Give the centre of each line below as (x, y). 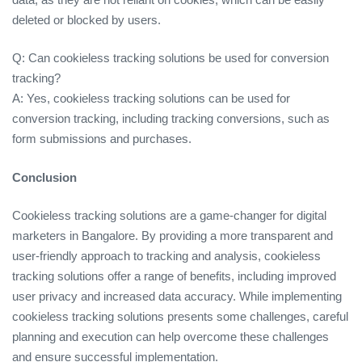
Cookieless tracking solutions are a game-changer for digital (169, 216)
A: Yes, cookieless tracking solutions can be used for (151, 99)
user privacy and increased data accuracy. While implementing (177, 297)
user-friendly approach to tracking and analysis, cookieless (166, 256)
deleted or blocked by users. (86, 19)
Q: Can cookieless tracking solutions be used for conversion (170, 58)
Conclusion (44, 177)
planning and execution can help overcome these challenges (170, 337)
